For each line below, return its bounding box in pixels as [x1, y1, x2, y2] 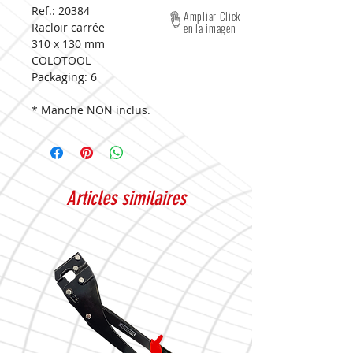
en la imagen [184, 20, 236, 36]
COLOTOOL [32, 53, 91, 68]
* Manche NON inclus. [32, 102, 150, 117]
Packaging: [32, 69, 87, 84]
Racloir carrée [32, 20, 105, 35]
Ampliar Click [184, 8, 241, 24]
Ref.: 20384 [32, 3, 90, 18]
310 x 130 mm [32, 36, 105, 51]
